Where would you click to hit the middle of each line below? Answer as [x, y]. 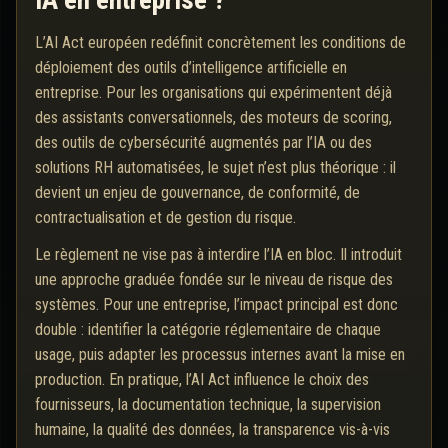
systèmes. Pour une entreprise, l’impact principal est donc [216, 305]
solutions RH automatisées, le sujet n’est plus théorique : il [215, 168]
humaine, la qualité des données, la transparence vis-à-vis [212, 430]
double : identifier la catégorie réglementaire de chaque [208, 330]
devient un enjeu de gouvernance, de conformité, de [197, 193]
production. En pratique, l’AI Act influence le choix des [202, 380]
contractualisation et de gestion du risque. [165, 218]
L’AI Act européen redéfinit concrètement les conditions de [220, 43]
